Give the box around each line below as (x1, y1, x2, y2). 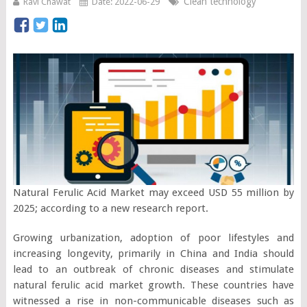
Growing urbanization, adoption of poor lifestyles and (12, 231, 295, 244)
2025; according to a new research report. (12, 201, 208, 214)
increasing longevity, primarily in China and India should (12, 247, 295, 260)
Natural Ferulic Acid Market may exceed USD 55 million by (12, 186, 295, 199)
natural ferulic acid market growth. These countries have (12, 278, 295, 291)
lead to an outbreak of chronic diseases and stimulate (12, 262, 295, 275)
